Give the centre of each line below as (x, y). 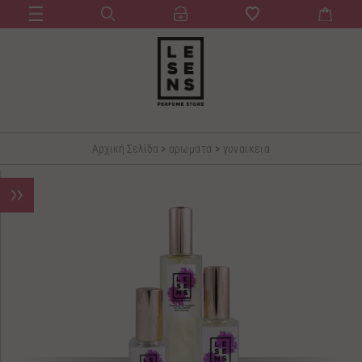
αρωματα (190, 149)
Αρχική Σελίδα (126, 149)
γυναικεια (246, 149)
